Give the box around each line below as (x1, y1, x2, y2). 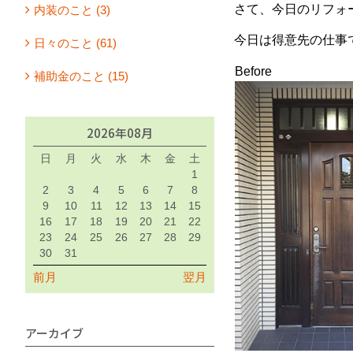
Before (235, 64, 272, 78)
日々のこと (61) (34, 35, 117, 50)
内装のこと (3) (34, 2, 110, 17)
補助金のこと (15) (34, 69, 128, 83)
